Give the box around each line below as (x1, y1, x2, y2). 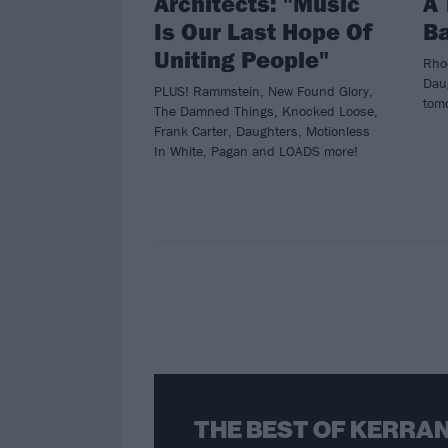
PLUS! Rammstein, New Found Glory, (154, 81, 373, 100)
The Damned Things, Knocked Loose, (154, 101, 378, 120)
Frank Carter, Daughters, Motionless (154, 121, 370, 140)
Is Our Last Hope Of (154, 15, 372, 46)
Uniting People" (154, 43, 329, 74)
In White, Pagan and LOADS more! (154, 141, 358, 160)
